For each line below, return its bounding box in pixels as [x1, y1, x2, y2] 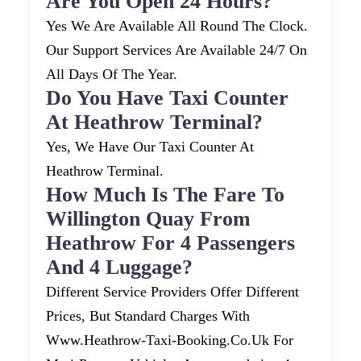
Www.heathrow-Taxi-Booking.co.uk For [46, 332, 294, 349]
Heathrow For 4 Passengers [46, 231, 296, 255]
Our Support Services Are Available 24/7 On [46, 42, 308, 59]
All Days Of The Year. [46, 66, 178, 83]
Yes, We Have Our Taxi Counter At [46, 139, 255, 156]
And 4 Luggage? [46, 255, 193, 280]
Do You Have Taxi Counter [46, 86, 289, 110]
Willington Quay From [46, 207, 251, 231]
